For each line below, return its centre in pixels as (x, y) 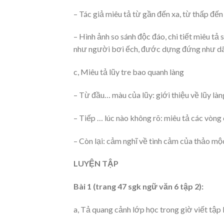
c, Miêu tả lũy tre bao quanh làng (129, 72)
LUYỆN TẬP (96, 163)
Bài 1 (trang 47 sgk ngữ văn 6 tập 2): (138, 186)
